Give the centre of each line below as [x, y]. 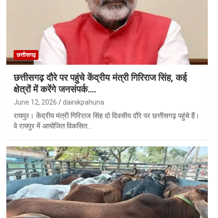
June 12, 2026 [35, 102]
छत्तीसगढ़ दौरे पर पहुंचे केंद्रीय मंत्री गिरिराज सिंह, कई [100, 78]
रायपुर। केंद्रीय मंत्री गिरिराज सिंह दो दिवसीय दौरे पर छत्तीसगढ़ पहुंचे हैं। [106, 116]
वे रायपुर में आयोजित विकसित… [52, 126]
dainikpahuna [83, 102]
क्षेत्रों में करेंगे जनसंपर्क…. [55, 90]
